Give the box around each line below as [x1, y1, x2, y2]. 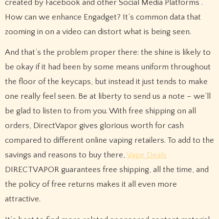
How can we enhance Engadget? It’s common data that [4, 12, 201, 22]
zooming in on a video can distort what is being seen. [4, 27, 191, 36]
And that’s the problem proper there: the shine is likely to [4, 48, 211, 57]
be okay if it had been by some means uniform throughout [4, 63, 211, 72]
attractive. [4, 195, 41, 204]
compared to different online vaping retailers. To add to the [4, 136, 214, 145]
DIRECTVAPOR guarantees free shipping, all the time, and [4, 165, 209, 175]
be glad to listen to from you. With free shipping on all [4, 107, 196, 116]
